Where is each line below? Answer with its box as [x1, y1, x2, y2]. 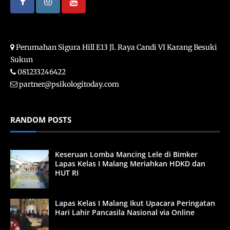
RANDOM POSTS [10, 114, 71, 125]
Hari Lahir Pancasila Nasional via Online [55, 207, 195, 217]
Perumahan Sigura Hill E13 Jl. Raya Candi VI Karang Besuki [14, 42, 217, 52]
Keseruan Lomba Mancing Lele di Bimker [55, 149, 198, 159]
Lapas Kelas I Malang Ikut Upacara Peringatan [55, 198, 215, 208]
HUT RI [55, 167, 79, 178]
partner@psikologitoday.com [19, 79, 119, 89]
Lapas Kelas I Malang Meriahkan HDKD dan [55, 158, 205, 168]
